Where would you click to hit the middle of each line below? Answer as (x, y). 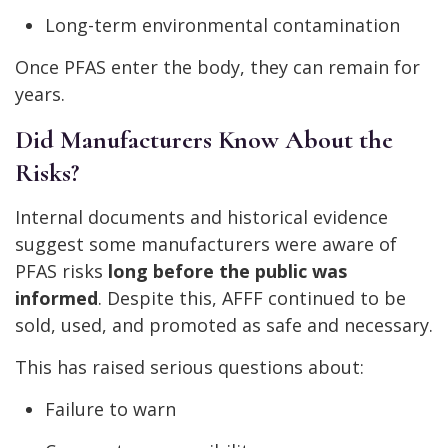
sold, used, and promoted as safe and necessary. (224, 325)
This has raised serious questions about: (189, 367)
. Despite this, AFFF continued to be (252, 298)
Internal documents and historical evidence (201, 217)
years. (40, 94)
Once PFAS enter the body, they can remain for (217, 67)
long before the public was (227, 271)
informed (56, 298)
